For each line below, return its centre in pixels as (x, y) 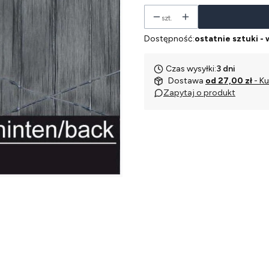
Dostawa (187, 81)
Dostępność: (169, 39)
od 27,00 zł (230, 81)
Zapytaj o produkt (199, 93)
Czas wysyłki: (191, 69)
